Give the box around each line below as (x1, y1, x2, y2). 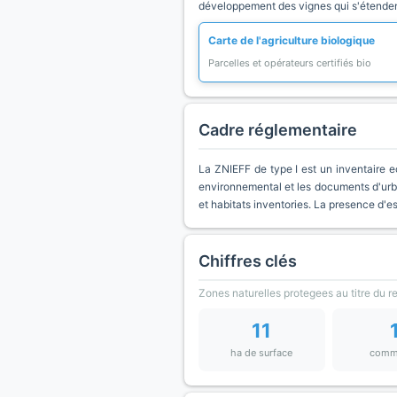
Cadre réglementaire (198, 121, 357, 139)
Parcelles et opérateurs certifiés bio (208, 57, 371, 69)
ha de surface (230, 346, 293, 359)
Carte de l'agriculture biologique (208, 34, 375, 47)
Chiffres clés (198, 252, 297, 270)
